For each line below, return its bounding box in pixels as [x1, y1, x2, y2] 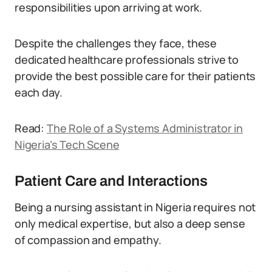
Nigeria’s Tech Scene [15, 137, 120, 152]
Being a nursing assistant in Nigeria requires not [15, 200, 256, 214]
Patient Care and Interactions [15, 173, 208, 189]
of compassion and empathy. [15, 233, 161, 247]
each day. [15, 85, 63, 100]
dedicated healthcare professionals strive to [15, 52, 239, 67]
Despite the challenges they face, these [15, 36, 217, 50]
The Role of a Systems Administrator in [46, 121, 243, 135]
